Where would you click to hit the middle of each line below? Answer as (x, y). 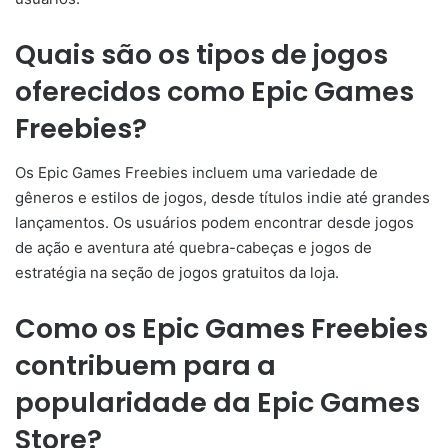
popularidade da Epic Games (217, 403)
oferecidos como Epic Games (214, 91)
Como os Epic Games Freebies (221, 329)
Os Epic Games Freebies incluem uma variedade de (196, 173)
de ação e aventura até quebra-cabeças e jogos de (193, 248)
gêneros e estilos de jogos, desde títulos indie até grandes (222, 198)
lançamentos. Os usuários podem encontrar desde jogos (214, 223)
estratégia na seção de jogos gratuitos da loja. (177, 273)
